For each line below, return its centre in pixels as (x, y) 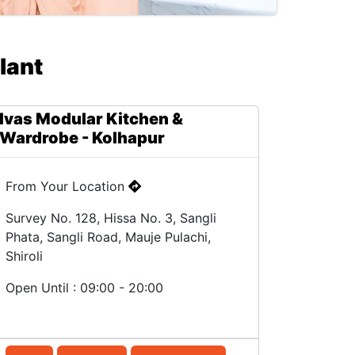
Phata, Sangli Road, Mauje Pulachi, (109, 237)
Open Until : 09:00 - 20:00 (85, 288)
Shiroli (25, 256)
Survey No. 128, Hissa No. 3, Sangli (111, 218)
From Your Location (67, 186)
